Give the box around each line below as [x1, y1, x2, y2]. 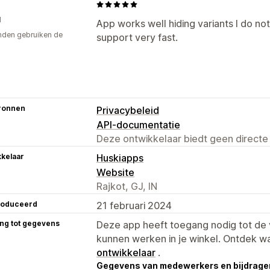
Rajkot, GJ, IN [96, 180, 157, 192]
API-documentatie [96, 118, 180, 131]
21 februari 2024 [96, 199, 172, 212]
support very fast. [96, 31, 178, 43]
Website [96, 166, 134, 178]
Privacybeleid [96, 104, 159, 116]
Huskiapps [96, 151, 143, 164]
